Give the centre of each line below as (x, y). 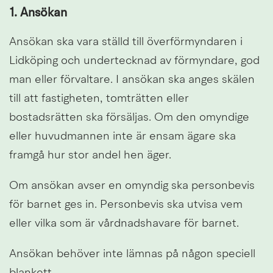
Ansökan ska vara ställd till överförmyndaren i (126, 42)
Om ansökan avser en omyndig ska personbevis (132, 186)
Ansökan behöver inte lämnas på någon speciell (132, 254)
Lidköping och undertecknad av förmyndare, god (134, 61)
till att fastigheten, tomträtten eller (99, 99)
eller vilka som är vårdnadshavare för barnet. (124, 224)
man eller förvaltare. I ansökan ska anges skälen (132, 80)
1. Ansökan (38, 13)
